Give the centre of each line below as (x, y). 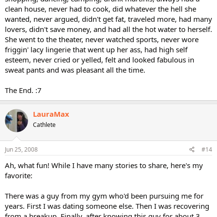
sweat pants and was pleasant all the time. (75, 70)
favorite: (19, 175)
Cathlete (44, 124)
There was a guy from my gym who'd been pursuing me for (104, 196)
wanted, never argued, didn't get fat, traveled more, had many (108, 19)
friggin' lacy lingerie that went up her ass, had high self (96, 49)
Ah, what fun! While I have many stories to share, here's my (104, 165)
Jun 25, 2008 (21, 149)
